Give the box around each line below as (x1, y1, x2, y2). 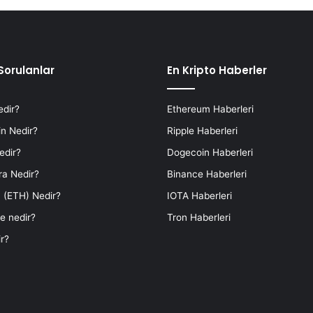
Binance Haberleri (167, 168, 247, 180)
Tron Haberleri (167, 211, 231, 223)
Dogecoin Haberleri (167, 146, 253, 158)
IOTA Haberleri (167, 189, 232, 201)
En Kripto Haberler (167, 62, 267, 78)
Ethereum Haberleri (167, 103, 254, 115)
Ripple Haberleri (167, 124, 238, 136)
